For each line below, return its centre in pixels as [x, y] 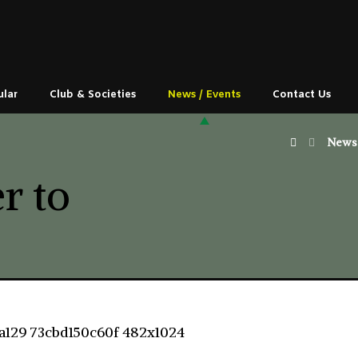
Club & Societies [93, 95]
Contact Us [302, 95]
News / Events [205, 95]
